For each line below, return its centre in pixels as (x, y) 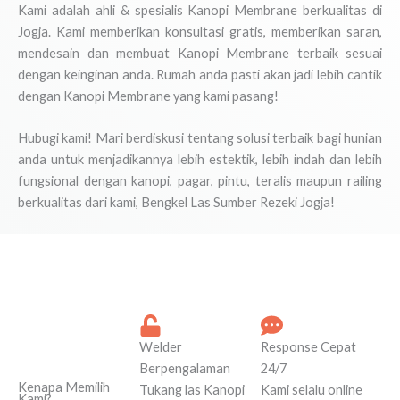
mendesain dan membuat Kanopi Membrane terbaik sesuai (200, 53)
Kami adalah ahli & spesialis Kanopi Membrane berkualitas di (200, 10)
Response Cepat (308, 347)
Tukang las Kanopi (192, 390)
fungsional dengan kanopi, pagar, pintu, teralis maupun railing (200, 181)
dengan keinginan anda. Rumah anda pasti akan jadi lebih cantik (200, 74)
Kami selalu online (312, 390)
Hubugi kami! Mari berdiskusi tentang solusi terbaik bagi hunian (200, 138)
